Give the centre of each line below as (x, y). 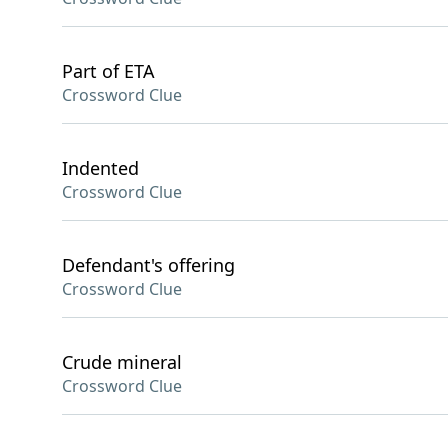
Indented (100, 168)
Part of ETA (108, 71)
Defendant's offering (148, 265)
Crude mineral (122, 362)
